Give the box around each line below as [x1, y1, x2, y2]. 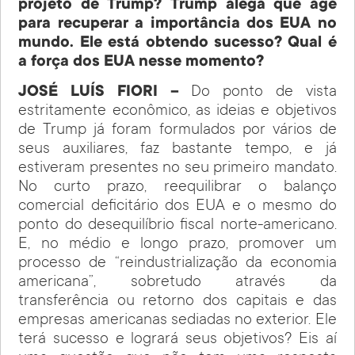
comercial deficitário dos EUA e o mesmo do [18, 198, 337, 216]
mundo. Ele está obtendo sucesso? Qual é [18, 34, 337, 52]
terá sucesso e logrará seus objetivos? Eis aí [18, 331, 337, 349]
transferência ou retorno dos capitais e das [18, 293, 337, 311]
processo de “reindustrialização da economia [18, 255, 337, 273]
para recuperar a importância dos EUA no [18, 15, 337, 33]
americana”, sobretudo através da [18, 274, 337, 292]
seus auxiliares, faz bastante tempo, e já [18, 141, 337, 159]
